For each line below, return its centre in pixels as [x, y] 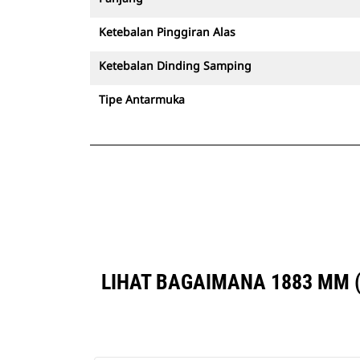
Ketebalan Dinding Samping [175, 65]
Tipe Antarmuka [142, 99]
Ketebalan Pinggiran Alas [167, 32]
